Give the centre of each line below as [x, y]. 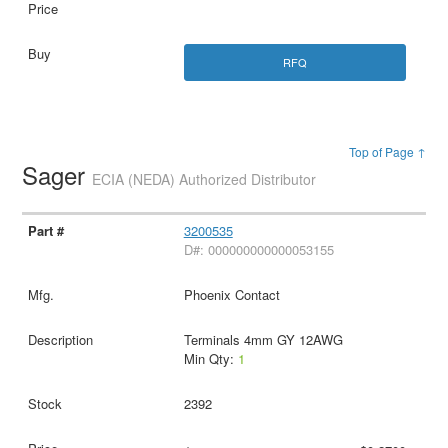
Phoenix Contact [231, 295]
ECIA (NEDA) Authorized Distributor [204, 179]
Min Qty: [210, 359]
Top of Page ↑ [387, 152]
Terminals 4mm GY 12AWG [263, 340]
